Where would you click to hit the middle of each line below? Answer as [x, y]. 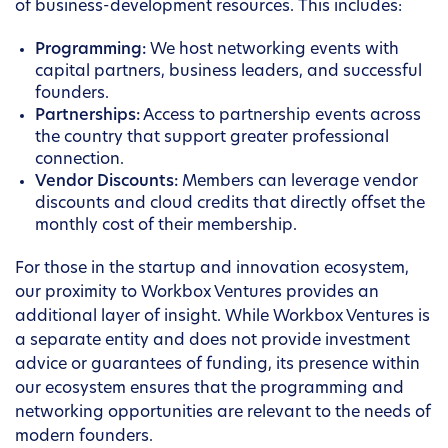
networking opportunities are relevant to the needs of [223, 413]
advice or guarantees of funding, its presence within [217, 365]
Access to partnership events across [280, 116]
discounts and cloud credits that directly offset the [230, 204]
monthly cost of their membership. [166, 226]
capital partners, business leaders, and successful [228, 72]
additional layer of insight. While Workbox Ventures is [222, 317]
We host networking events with [272, 50]
